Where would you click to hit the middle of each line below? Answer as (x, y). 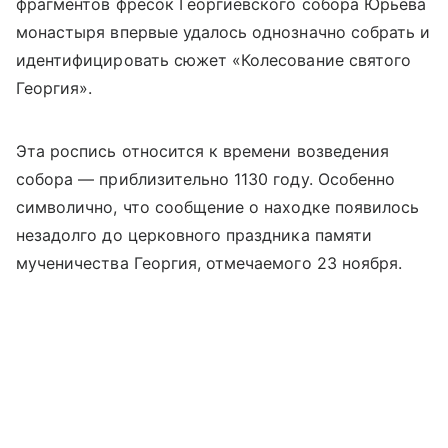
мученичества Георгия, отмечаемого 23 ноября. (209, 263)
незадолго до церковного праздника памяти (194, 235)
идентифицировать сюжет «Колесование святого (214, 60)
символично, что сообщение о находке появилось (218, 207)
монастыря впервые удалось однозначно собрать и (223, 32)
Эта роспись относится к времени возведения (203, 151)
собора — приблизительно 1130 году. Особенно (206, 179)
